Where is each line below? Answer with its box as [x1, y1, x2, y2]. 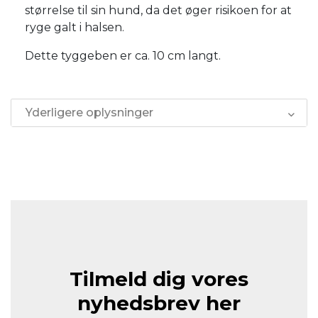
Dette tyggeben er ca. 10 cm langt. [25, 48, 221, 62]
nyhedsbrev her [77, 290, 241, 315]
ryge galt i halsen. [25, 20, 124, 34]
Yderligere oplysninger [26, 105, 153, 119]
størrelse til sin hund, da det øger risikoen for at [25, 3, 292, 17]
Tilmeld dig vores [70, 266, 248, 291]
